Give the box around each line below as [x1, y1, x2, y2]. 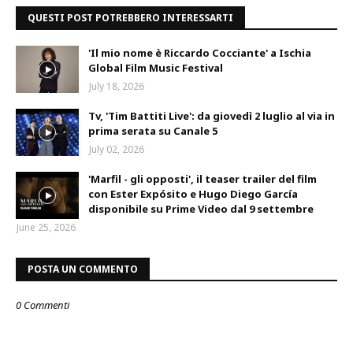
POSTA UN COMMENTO [28, 262, 138, 276]
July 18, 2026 [89, 79, 144, 93]
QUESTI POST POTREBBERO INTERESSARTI [28, 10, 233, 24]
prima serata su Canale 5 [88, 123, 217, 138]
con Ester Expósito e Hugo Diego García [88, 186, 298, 201]
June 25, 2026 [17, 220, 76, 234]
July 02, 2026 [89, 142, 144, 156]
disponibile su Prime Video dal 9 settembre [88, 201, 314, 216]
